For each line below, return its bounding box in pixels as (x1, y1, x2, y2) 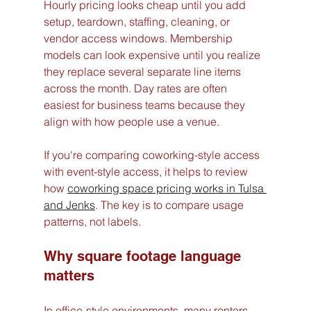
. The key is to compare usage (94, 197, 246, 212)
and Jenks (43, 197, 95, 212)
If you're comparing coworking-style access (43, 147, 262, 162)
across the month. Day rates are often (43, 81, 230, 95)
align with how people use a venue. (43, 114, 219, 128)
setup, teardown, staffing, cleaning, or (43, 14, 233, 28)
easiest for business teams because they (43, 97, 248, 112)
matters (43, 267, 94, 284)
